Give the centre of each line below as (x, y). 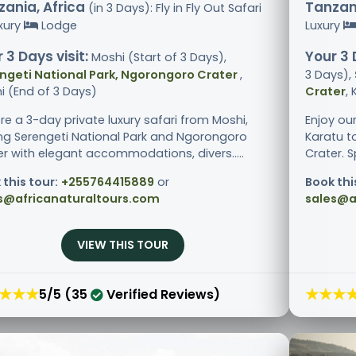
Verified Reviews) (162, 294)
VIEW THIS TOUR (122, 245)
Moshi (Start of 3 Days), (157, 58)
